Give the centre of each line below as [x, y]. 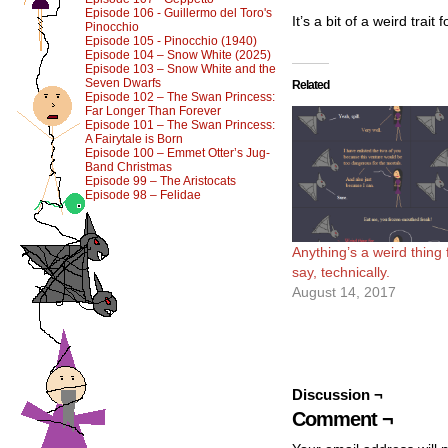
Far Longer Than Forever [153, 111]
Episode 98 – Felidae [143, 195]
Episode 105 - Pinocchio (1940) [171, 41]
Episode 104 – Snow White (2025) [178, 55]
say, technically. [341, 271]
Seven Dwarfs [123, 83]
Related [310, 85]
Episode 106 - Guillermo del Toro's [178, 13]
